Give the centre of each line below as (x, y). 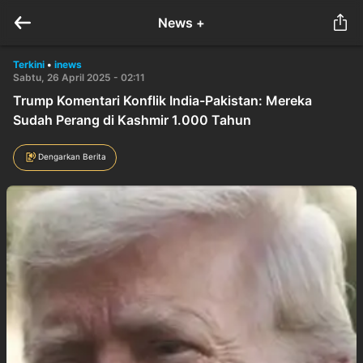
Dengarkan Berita (72, 156)
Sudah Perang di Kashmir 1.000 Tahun (132, 120)
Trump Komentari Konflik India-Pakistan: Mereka (162, 100)
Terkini (29, 64)
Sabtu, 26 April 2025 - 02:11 (79, 77)
